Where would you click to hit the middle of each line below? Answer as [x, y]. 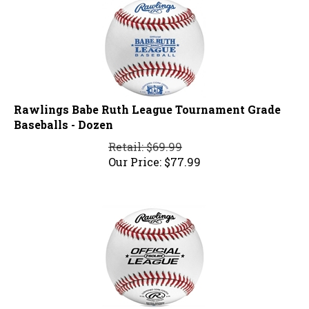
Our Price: [135, 156]
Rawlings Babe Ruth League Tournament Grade [147, 103]
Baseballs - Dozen [63, 119]
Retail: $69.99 [145, 141]
